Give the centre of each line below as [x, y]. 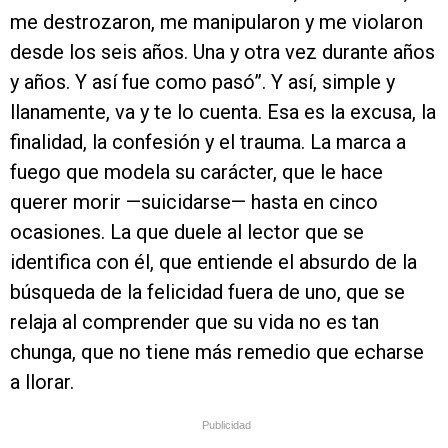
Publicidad [226, 425]
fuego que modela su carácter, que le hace [196, 172]
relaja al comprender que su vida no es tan [194, 322]
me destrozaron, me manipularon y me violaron [216, 22]
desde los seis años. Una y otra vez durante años [222, 52]
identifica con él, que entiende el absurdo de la [213, 262]
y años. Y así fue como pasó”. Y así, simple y [202, 82]
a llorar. [42, 382]
